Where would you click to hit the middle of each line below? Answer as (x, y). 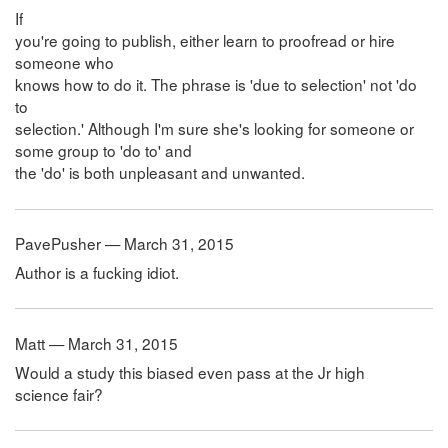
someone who (64, 62)
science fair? (59, 393)
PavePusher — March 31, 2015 (124, 243)
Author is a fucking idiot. (97, 272)
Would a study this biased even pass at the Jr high (190, 371)
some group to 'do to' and (103, 150)
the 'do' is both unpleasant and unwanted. (160, 172)
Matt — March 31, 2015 (96, 342)
